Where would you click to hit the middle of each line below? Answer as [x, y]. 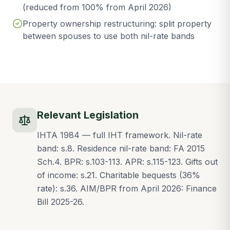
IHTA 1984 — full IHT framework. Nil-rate [120, 135]
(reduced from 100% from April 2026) [97, 7]
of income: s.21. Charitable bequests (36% [119, 175]
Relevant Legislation [88, 115]
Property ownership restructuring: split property [117, 24]
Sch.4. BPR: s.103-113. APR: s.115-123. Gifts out [127, 162]
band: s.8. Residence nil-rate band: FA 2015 [121, 148]
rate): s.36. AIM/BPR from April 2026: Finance [127, 188]
